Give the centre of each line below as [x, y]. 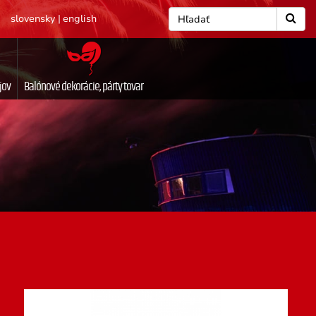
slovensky [33, 19]
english [80, 19]
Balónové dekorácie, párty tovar [84, 86]
